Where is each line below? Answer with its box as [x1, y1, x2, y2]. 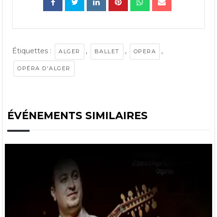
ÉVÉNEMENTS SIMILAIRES [7, 109, 148, 122]
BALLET [94, 48, 120, 55]
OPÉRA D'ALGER [17, 65, 71, 72]
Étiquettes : [12, 46, 54, 55]
